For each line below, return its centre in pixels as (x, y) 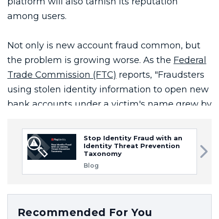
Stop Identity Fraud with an (133, 138)
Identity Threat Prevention (132, 146)
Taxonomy (103, 153)
